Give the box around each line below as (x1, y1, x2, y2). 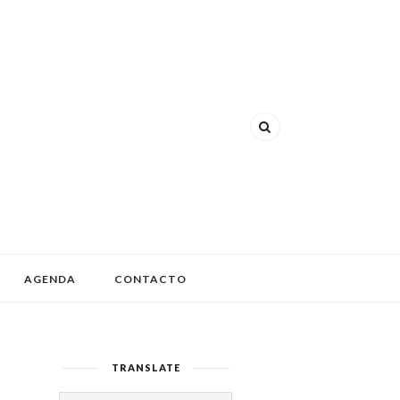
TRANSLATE (111, 362, 180, 373)
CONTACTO (114, 272, 187, 286)
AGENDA (24, 272, 76, 286)
